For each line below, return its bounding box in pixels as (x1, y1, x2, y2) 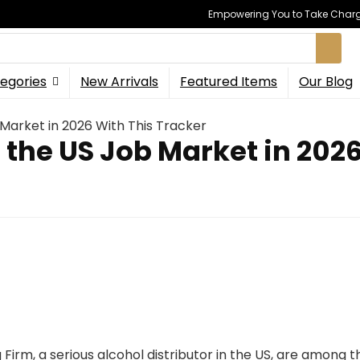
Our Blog (299, 72, 353, 91)
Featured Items (180, 72, 277, 91)
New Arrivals (80, 72, 158, 91)
